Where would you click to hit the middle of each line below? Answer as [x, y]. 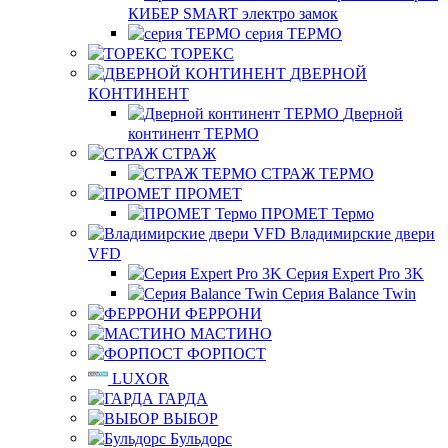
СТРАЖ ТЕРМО [317, 173]
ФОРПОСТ [226, 353]
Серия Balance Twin [349, 293]
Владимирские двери [362, 233]
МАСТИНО [231, 333]
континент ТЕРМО [193, 133]
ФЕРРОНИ [223, 313]
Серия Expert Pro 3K [355, 273]
